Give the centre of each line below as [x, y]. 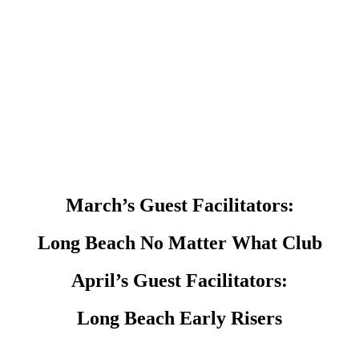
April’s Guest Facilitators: [179, 280]
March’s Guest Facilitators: [179, 205]
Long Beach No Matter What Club [179, 242]
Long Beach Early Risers [179, 318]
